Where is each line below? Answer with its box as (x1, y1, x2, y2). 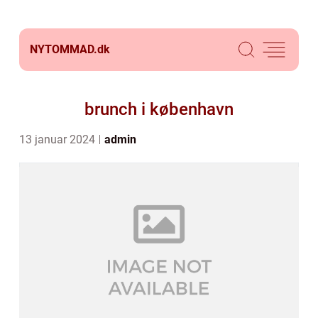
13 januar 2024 (19, 133, 98, 146)
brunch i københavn (84, 99, 234, 119)
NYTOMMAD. (30, 43, 97, 56)
